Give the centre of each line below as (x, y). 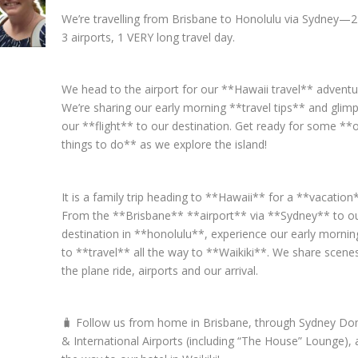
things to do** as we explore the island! (164, 145)
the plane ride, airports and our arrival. (159, 270)
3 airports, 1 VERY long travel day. (148, 38)
